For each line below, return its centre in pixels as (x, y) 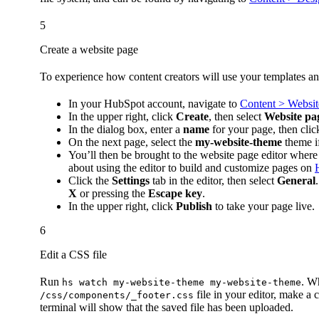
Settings (131, 180)
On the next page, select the (132, 142)
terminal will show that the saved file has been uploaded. (167, 307)
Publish (194, 206)
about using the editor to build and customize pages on (192, 167)
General (296, 180)
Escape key (175, 193)
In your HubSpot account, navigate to (154, 103)
